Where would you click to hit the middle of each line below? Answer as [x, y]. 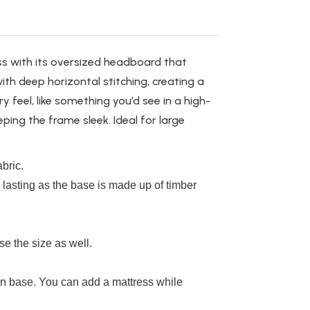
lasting [19, 185]
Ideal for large [149, 120]
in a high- [185, 101]
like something [73, 101]
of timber [174, 185]
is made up [125, 185]
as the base [66, 185]
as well [72, 244]
